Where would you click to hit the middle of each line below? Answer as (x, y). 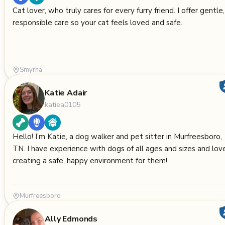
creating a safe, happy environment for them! (90, 161)
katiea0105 (63, 104)
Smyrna (31, 70)
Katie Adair (66, 93)
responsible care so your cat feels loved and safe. (97, 23)
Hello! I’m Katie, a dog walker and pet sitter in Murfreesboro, (117, 137)
